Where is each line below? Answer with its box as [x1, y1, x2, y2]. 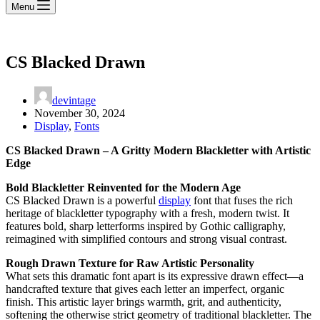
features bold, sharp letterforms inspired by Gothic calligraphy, [6, 219, 286, 232]
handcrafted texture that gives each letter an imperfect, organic [6, 282, 284, 295]
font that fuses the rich [191, 194, 293, 206]
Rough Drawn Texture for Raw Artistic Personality [6, 256, 254, 269]
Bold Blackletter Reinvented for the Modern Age [6, 181, 241, 194]
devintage [52, 94, 96, 106]
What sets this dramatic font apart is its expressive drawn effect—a [6, 269, 304, 282]
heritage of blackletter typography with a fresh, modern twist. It [6, 206, 289, 219]
